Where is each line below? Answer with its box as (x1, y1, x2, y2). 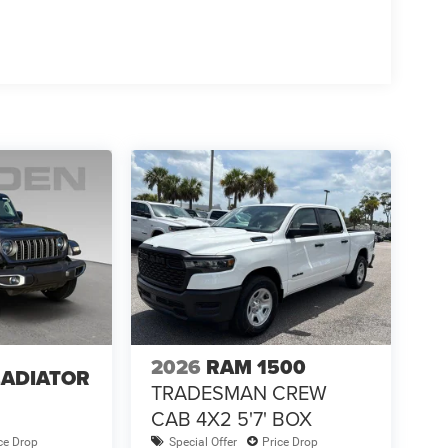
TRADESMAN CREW (150, 378, 327, 408)
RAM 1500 (205, 352, 306, 383)
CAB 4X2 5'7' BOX (150, 404, 312, 434)
